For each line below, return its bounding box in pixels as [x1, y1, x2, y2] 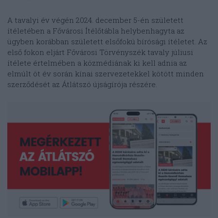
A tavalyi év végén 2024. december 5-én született [7, 15, 183, 25]
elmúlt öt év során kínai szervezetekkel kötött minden [7, 69, 204, 79]
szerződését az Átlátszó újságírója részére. [7, 79, 157, 90]
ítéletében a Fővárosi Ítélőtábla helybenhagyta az [7, 26, 184, 36]
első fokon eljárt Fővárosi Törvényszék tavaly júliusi [7, 47, 193, 57]
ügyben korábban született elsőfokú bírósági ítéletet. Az [7, 36, 207, 47]
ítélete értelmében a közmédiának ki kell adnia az [7, 58, 187, 68]
